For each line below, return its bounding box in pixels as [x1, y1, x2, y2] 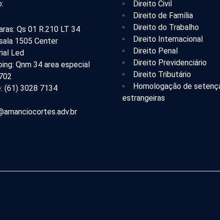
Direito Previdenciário [133, 58, 207, 68]
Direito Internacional [133, 34, 203, 44]
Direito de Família [133, 11, 193, 21]
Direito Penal [133, 46, 178, 56]
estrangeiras [122, 93, 165, 103]
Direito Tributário [133, 70, 191, 80]
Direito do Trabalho [133, 23, 199, 32]
